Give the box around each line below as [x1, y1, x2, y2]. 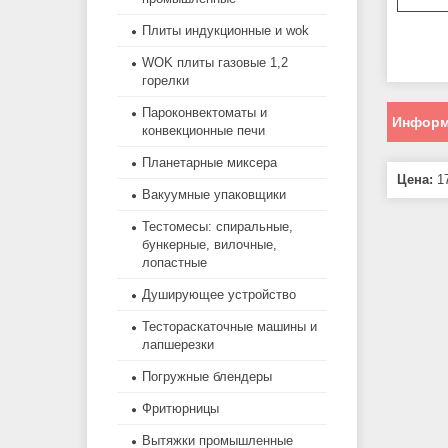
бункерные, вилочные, [142, 237, 277, 253]
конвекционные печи [142, 123, 265, 139]
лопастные [142, 255, 207, 271]
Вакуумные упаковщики [142, 187, 286, 203]
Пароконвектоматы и [142, 105, 267, 121]
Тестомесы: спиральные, [142, 219, 293, 235]
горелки [142, 73, 189, 89]
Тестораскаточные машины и [142, 319, 317, 335]
